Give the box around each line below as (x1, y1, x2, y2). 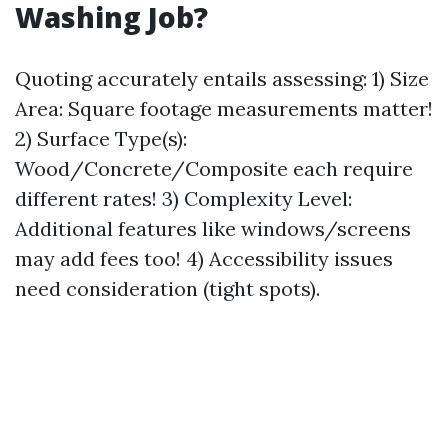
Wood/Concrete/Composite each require (15, 156, 413, 181)
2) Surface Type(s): (15, 126, 187, 151)
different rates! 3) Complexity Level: (15, 186, 352, 211)
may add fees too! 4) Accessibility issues (15, 246, 393, 271)
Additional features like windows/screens (15, 216, 411, 241)
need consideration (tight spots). (15, 276, 320, 301)
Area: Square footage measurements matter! (15, 96, 433, 121)
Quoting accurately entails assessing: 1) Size (15, 66, 429, 91)
